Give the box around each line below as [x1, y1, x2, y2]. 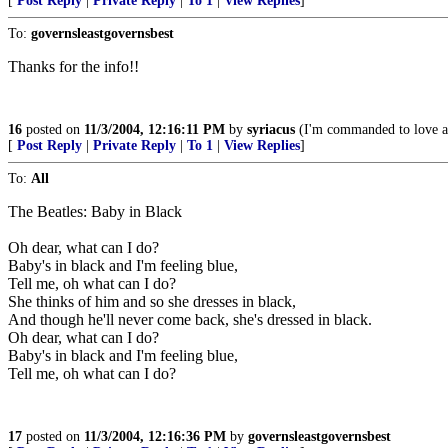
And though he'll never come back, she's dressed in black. [8, 311, 372, 328]
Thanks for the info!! [8, 58, 139, 75]
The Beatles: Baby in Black [8, 203, 182, 220]
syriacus [247, 122, 295, 137]
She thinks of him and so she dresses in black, [8, 293, 296, 310]
